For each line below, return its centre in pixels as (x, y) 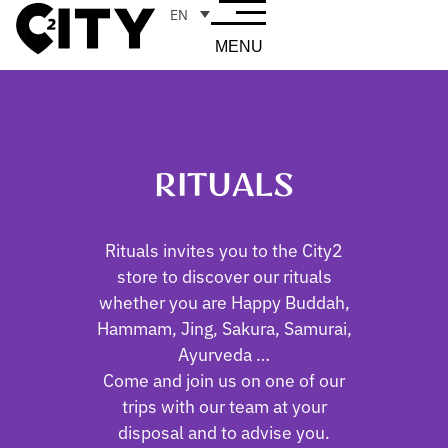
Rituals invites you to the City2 (224, 249)
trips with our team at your (224, 405)
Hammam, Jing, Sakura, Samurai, (224, 327)
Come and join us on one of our (224, 379)
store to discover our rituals (224, 275)
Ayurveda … (224, 353)
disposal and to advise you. (224, 431)
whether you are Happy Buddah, (224, 301)
